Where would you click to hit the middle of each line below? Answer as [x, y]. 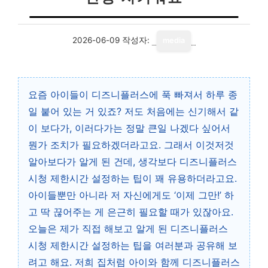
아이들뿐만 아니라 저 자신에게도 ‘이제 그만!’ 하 [131, 195]
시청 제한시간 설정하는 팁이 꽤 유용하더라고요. [133, 178]
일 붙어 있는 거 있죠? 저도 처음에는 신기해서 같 [133, 111]
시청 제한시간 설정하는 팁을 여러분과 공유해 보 [133, 245]
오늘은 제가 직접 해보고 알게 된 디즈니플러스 [128, 229]
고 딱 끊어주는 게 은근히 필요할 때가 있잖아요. [131, 212]
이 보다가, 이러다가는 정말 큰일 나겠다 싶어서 [129, 128]
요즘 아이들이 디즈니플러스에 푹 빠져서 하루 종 [133, 95]
